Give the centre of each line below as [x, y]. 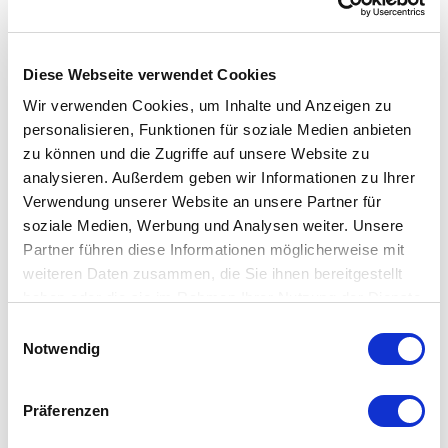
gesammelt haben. [87, 321]
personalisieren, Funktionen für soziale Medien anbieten [217, 129]
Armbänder [224, 21]
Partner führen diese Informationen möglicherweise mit [214, 249]
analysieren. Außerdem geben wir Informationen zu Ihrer [219, 177]
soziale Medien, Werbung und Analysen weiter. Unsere [213, 225]
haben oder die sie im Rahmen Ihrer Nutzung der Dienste [222, 297]
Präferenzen [66, 410]
